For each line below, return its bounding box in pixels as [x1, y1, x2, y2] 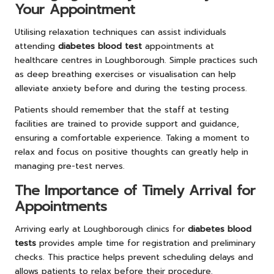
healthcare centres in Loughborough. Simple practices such [15, 54, 257, 67]
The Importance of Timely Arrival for [15, 180, 256, 201]
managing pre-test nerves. [15, 160, 125, 173]
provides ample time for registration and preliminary [36, 237, 256, 250]
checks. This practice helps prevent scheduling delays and [15, 251, 253, 264]
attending [15, 40, 58, 53]
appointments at [142, 40, 214, 53]
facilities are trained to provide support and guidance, [15, 117, 239, 131]
